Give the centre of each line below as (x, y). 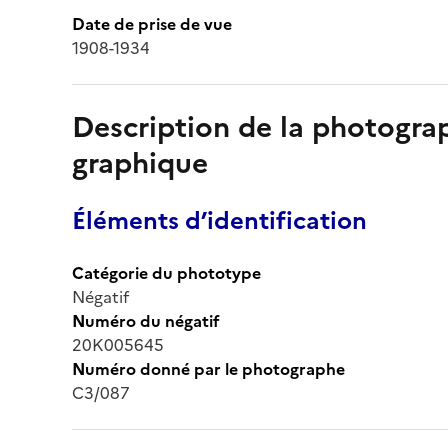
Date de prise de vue (152, 23)
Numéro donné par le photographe (208, 368)
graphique (140, 162)
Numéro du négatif (146, 320)
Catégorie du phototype (166, 272)
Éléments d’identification (219, 220)
